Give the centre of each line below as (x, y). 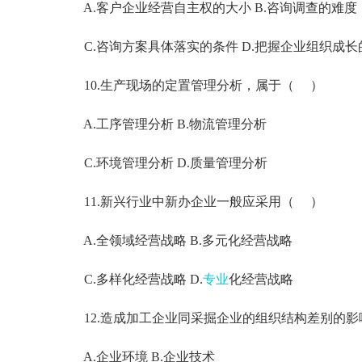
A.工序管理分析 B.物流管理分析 (162, 124)
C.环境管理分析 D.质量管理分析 (163, 163)
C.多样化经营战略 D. (130, 279)
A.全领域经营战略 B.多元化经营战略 (175, 240)
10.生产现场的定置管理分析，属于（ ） (191, 85)
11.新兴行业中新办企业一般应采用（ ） (191, 202)
